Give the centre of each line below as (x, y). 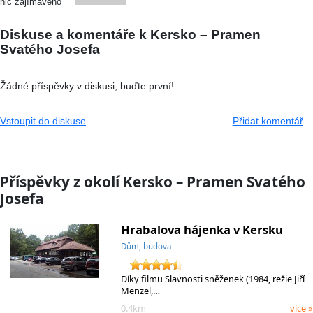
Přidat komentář (268, 121)
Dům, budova (146, 246)
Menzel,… (140, 291)
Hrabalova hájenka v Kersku (202, 229)
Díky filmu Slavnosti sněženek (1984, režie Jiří (212, 279)
